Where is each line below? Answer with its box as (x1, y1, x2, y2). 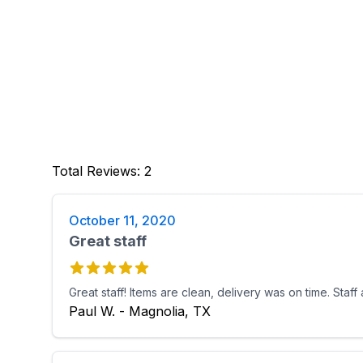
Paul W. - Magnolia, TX (69, 303, 211, 319)
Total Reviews (52, 163, 137, 179)
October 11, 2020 (69, 212, 176, 228)
